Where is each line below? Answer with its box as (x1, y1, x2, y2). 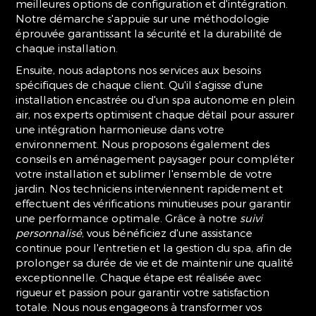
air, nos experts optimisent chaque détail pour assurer (16, 108, 295, 121)
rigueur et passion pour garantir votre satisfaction (16, 286, 270, 298)
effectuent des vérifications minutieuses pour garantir (16, 197, 291, 209)
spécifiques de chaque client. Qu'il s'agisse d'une (16, 78, 264, 91)
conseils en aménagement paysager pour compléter (16, 152, 295, 165)
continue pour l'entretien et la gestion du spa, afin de (16, 241, 293, 254)
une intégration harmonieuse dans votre (16, 123, 225, 135)
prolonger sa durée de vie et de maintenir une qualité (16, 256, 294, 269)
